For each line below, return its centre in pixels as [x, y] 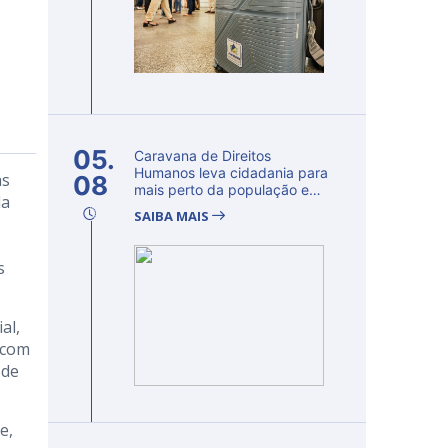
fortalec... [165, 206]
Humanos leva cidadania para [231, 172]
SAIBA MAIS [173, 216]
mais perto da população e [221, 189]
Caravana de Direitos [202, 155]
